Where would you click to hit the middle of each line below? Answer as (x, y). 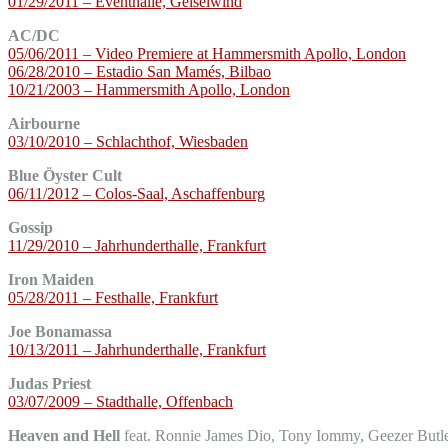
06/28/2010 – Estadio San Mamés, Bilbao (139, 71)
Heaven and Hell (64, 435)
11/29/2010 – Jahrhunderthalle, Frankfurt (137, 245)
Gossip (30, 227)
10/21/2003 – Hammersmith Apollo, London (149, 89)
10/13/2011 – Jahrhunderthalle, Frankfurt (137, 349)
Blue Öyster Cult (65, 175)
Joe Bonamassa (60, 331)
